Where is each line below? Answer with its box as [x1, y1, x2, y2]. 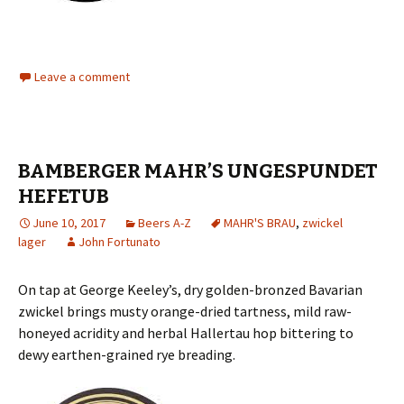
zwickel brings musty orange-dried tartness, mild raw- [18, 302, 352, 321]
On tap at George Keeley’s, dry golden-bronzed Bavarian [18, 280, 363, 299]
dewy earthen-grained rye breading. [18, 345, 235, 364]
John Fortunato [78, 234, 161, 251]
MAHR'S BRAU [224, 215, 296, 232]
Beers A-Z [138, 215, 191, 232]
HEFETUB [18, 184, 109, 209]
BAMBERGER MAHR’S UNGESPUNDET [18, 159, 378, 184]
